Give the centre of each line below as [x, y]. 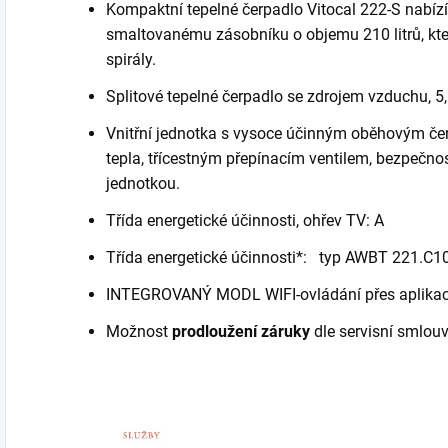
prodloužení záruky [239, 331]
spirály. [131, 59]
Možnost [137, 331]
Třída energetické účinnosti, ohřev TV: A [245, 220]
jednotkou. [143, 183]
